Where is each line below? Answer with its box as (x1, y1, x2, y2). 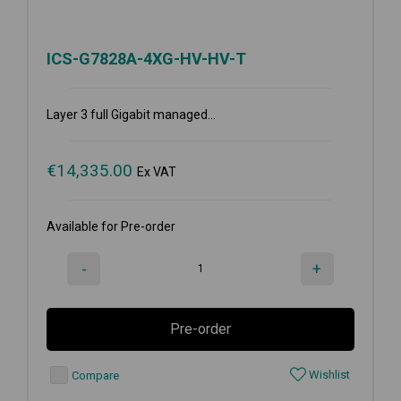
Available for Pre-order (47, 218, 175, 234)
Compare (69, 368, 119, 382)
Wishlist (306, 367, 350, 381)
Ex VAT (137, 164, 176, 179)
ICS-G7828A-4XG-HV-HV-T (47, 48, 246, 68)
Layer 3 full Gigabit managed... (47, 107, 216, 122)
